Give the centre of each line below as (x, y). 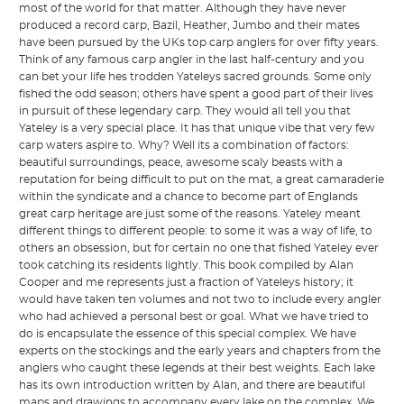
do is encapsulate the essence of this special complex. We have (188, 333)
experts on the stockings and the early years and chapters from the (200, 350)
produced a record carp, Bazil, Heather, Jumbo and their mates (190, 25)
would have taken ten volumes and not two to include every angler (201, 299)
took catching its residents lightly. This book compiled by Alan (187, 265)
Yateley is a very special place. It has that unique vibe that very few (197, 128)
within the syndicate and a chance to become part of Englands (189, 196)
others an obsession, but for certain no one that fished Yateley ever (199, 248)
